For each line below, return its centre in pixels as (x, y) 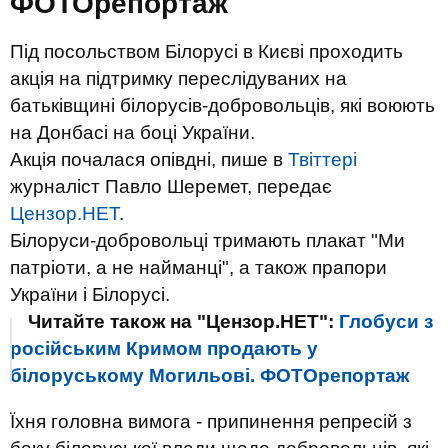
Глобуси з (386, 321)
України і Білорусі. (90, 294)
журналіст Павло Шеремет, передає (171, 186)
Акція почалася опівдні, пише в (149, 159)
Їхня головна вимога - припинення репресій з (211, 421)
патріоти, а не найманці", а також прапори (198, 267)
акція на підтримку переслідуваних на (178, 78)
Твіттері (322, 159)
